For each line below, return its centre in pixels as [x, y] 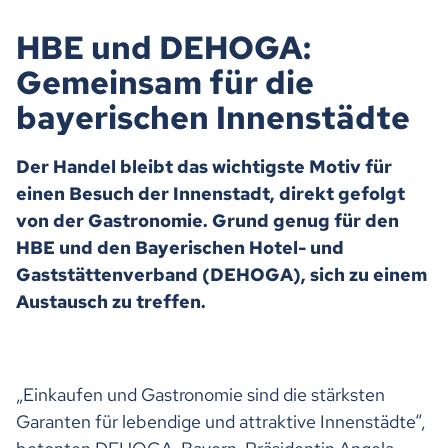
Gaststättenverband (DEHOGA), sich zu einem [221, 274]
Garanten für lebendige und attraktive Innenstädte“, [221, 421]
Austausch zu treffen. [111, 301]
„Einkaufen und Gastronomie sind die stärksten [200, 394]
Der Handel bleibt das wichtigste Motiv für [204, 166]
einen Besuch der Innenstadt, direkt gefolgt [210, 193]
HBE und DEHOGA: [163, 47]
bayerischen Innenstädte [213, 117]
